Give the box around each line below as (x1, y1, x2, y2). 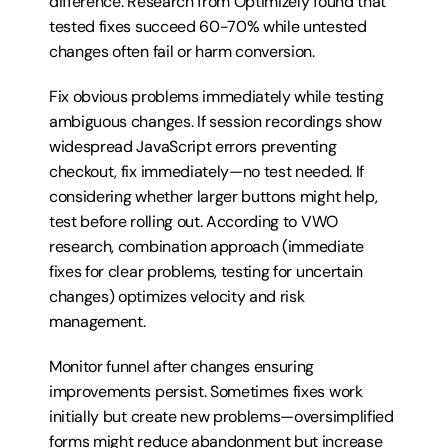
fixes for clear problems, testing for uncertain (49, 261, 363, 282)
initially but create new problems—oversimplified (49, 406, 394, 427)
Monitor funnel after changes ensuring (49, 356, 315, 377)
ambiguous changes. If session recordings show (49, 111, 382, 132)
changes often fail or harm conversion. (49, 41, 315, 62)
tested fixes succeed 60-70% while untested (49, 16, 367, 37)
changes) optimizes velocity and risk (49, 286, 305, 307)
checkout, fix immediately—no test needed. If (49, 161, 364, 182)
